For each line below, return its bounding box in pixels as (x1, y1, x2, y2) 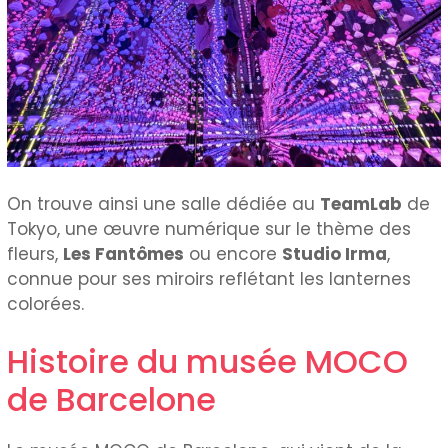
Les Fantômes (63, 242, 185, 267)
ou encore (184, 242, 283, 267)
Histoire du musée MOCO (7, 338, 409, 384)
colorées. (7, 292, 85, 317)
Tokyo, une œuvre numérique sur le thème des (7, 217, 412, 242)
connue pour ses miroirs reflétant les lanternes (7, 267, 412, 292)
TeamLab (320, 192, 403, 217)
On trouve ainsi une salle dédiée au (7, 192, 321, 217)
